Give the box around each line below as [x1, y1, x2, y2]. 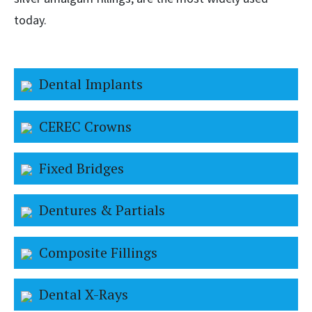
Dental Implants [39, 75, 143, 94]
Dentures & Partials [39, 201, 165, 220]
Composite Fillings [39, 242, 157, 262]
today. [14, 12, 49, 29]
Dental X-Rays [39, 285, 128, 304]
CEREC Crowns [39, 116, 132, 136]
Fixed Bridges [39, 158, 124, 178]
